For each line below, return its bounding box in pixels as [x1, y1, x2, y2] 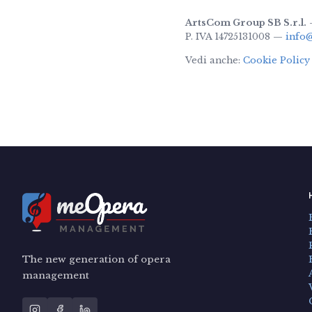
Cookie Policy [243, 54, 310, 65]
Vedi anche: [185, 54, 243, 65]
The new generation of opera [22, 253, 171, 266]
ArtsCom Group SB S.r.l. [185, 17, 306, 28]
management [22, 270, 89, 282]
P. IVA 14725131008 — [185, 31, 286, 42]
